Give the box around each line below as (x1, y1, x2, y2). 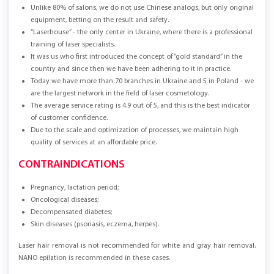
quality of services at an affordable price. (31, 139, 157, 147)
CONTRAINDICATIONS (18, 159, 125, 171)
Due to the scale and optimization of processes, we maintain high (31, 127, 239, 135)
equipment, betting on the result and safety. (31, 17, 169, 24)
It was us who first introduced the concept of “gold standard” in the (31, 53, 242, 61)
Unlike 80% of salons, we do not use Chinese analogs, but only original (31, 4, 254, 12)
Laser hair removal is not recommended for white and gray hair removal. (18, 242, 256, 250)
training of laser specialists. (31, 41, 115, 49)
